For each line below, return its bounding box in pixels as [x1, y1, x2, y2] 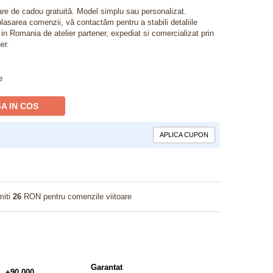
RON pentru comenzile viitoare [21, 192, 132, 201]
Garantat [90, 263, 122, 272]
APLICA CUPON [160, 131, 208, 138]
